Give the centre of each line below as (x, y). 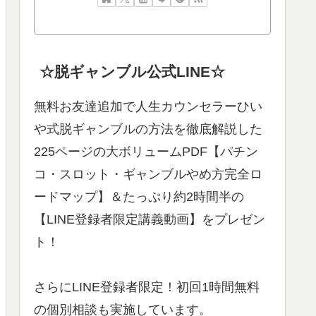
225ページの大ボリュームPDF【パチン (146, 151)
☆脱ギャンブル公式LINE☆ (133, 71)
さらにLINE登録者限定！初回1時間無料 (147, 287)
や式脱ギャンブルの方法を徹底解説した (148, 129)
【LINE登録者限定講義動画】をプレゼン (150, 219)
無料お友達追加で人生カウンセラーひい (148, 106)
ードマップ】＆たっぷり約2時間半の (139, 196)
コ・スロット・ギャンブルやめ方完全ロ (148, 174)
